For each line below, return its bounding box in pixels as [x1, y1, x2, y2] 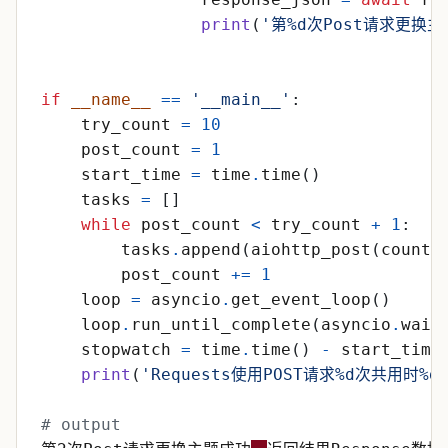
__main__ [201, 90, 281, 109]
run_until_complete [131, 315, 311, 334]
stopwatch [81, 340, 171, 359]
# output [41, 415, 121, 434]
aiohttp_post [251, 240, 371, 259]
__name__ [71, 90, 151, 109]
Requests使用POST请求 [151, 365, 335, 384]
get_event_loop [231, 290, 371, 309]
